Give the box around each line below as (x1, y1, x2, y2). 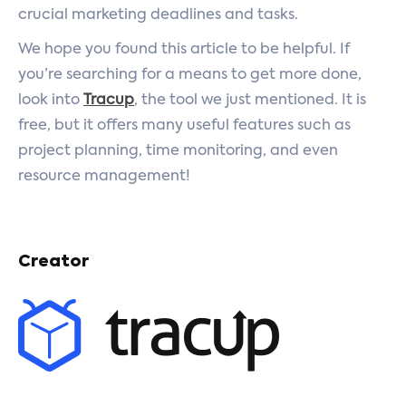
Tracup (83, 93, 134, 108)
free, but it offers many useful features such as (18, 119, 351, 133)
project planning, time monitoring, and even (18, 144, 338, 159)
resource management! (18, 169, 190, 184)
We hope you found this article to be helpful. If (18, 43, 350, 57)
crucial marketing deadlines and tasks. (18, 8, 298, 23)
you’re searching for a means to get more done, (18, 68, 362, 82)
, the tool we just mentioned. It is (134, 93, 366, 108)
